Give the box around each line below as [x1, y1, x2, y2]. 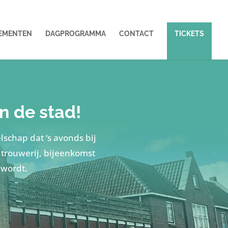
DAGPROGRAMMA [45, 30, 106, 38]
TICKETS [175, 30, 204, 38]
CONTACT [119, 30, 154, 38]
